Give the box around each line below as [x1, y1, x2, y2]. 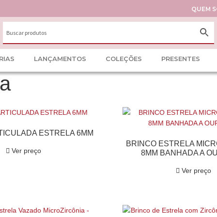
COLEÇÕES [106, 55, 142, 62]
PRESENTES [161, 55, 200, 62]
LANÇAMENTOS [34, 55, 86, 62]
